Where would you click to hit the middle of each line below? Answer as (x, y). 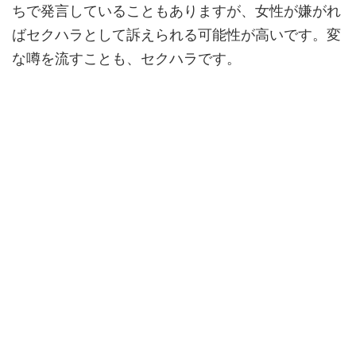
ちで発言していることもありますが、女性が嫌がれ (176, 11)
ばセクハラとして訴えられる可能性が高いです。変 (176, 35)
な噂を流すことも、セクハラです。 (126, 59)
